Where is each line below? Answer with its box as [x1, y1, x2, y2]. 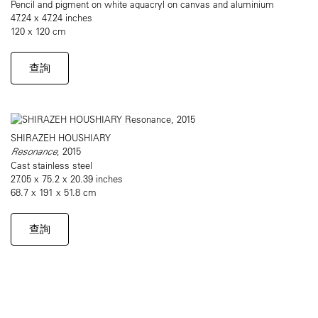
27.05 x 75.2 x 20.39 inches [11, 172, 123, 185]
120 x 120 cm [11, 25, 66, 38]
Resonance [11, 145, 57, 158]
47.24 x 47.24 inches [11, 11, 92, 24]
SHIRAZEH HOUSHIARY [11, 131, 111, 144]
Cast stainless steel [11, 159, 92, 172]
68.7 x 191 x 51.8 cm [11, 186, 97, 199]
